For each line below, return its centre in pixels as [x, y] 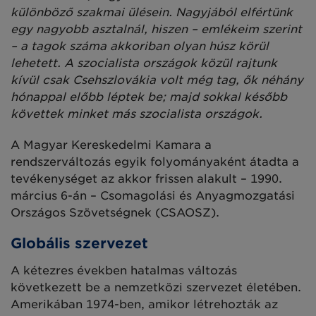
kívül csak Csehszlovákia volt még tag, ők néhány [157, 80]
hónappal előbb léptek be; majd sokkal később [149, 97]
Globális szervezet [79, 243]
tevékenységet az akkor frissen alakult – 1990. [146, 178]
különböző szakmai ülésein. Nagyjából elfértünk [152, 12]
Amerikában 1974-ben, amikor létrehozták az [144, 304]
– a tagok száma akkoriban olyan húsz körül [140, 46]
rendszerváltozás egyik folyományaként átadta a [155, 162]
